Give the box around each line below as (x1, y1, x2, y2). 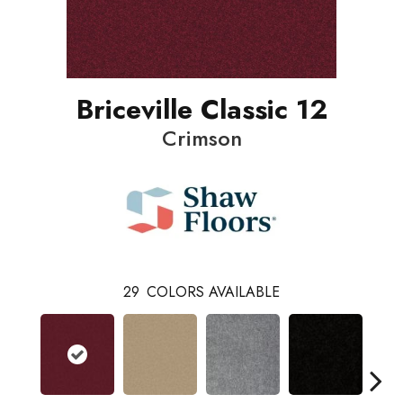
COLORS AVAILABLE (147, 282, 280, 303)
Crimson (161, 122, 242, 155)
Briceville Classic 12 (76, 90, 327, 130)
